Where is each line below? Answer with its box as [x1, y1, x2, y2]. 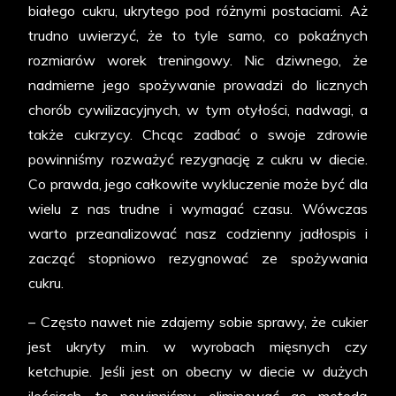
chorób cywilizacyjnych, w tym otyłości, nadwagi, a [28, 101, 368, 119]
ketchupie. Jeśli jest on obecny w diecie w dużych [28, 362, 368, 381]
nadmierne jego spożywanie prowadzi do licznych [28, 76, 368, 95]
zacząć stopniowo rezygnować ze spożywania [28, 249, 368, 268]
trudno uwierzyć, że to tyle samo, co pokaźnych [28, 27, 368, 45]
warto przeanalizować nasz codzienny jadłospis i [28, 225, 368, 243]
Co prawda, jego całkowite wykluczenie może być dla [28, 175, 368, 194]
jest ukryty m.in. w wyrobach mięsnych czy [28, 338, 368, 356]
